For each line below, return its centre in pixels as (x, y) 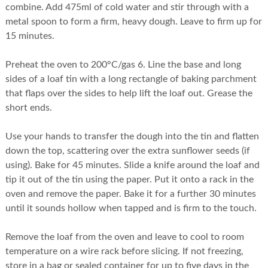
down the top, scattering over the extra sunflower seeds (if (127, 151)
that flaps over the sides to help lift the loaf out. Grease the (129, 94)
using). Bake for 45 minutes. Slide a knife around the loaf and (132, 165)
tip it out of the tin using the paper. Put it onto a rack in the (129, 180)
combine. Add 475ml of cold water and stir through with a (127, 7)
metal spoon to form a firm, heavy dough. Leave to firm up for (133, 22)
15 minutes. (30, 36)
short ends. (28, 108)
